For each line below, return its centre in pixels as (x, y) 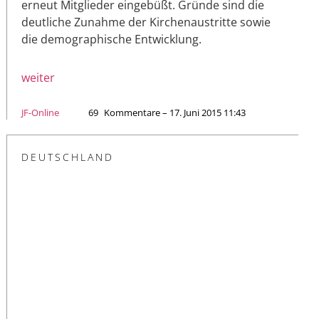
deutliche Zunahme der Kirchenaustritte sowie (146, 22)
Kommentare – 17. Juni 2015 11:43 (175, 113)
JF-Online (40, 113)
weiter (38, 78)
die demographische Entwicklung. (111, 40)
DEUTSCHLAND (68, 157)
